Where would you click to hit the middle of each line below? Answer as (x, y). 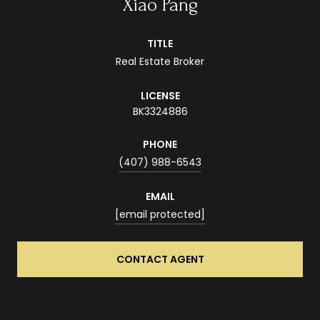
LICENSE (160, 96)
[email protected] (160, 215)
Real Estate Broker (160, 62)
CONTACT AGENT (160, 260)
